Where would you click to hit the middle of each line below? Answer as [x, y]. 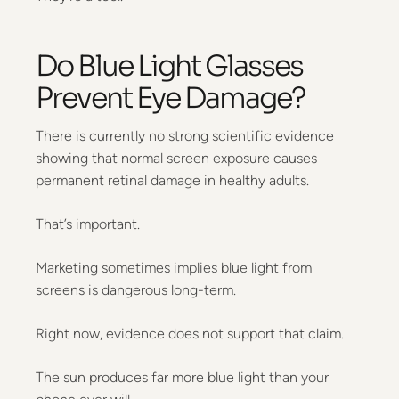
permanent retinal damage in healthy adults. [172, 180]
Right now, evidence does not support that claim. [190, 334]
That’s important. [88, 224]
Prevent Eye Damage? [171, 98]
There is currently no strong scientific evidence [185, 136]
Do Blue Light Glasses [169, 66]
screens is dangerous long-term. [136, 290]
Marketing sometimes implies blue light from [174, 268]
